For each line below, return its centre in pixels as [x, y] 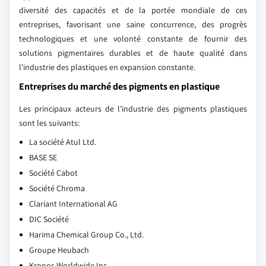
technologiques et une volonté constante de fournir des [133, 39]
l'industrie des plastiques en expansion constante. [107, 67]
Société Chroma [57, 188]
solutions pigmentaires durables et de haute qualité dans [133, 53]
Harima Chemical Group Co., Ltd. [86, 235]
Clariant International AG [73, 204]
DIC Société [49, 219]
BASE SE [43, 157]
